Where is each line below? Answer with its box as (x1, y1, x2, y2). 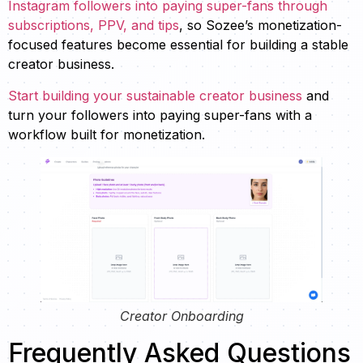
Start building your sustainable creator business (8, 87, 302, 104)
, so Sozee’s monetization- (179, 17, 342, 34)
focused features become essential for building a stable (8, 36, 348, 53)
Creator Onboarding (119, 307, 244, 324)
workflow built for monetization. (8, 126, 205, 143)
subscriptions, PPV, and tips (8, 17, 179, 34)
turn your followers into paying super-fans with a (8, 106, 312, 123)
